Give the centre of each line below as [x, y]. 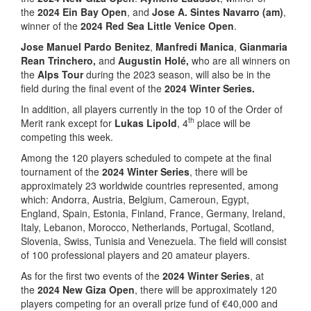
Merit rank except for [68, 123]
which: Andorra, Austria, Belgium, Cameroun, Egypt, [135, 199]
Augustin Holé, [153, 60]
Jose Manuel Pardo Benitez [85, 46]
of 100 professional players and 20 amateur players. [135, 254]
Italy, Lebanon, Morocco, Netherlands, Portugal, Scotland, [148, 227]
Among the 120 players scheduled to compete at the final [146, 157]
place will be [222, 123]
